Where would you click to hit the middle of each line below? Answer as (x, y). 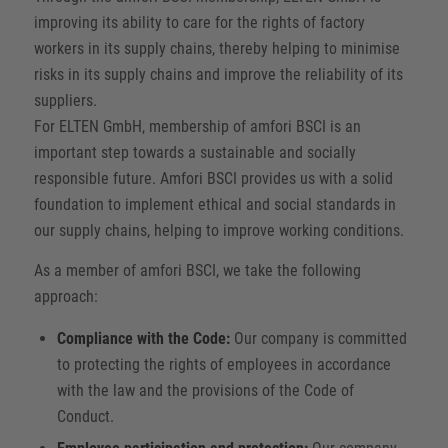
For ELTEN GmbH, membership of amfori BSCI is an (197, 127)
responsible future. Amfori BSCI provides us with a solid (213, 179)
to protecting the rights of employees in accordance (223, 365)
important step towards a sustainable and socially (194, 153)
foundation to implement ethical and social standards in (214, 205)
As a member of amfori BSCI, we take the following (197, 270)
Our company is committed (318, 339)
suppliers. (65, 101)
